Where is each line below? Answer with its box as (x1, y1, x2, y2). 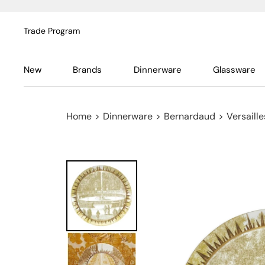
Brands (73, 64, 102, 76)
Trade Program (24, 25, 80, 36)
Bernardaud (164, 110, 215, 122)
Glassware (212, 64, 256, 76)
